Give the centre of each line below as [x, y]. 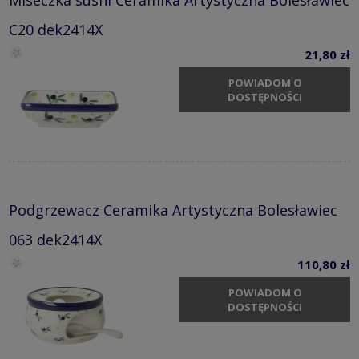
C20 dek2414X [56, 29]
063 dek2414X [55, 239]
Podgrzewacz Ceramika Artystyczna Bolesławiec [173, 210]
